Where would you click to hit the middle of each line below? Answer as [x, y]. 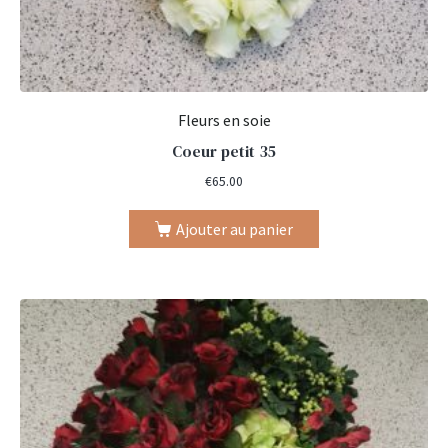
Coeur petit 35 [224, 151]
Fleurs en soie [224, 120]
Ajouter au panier [234, 228]
